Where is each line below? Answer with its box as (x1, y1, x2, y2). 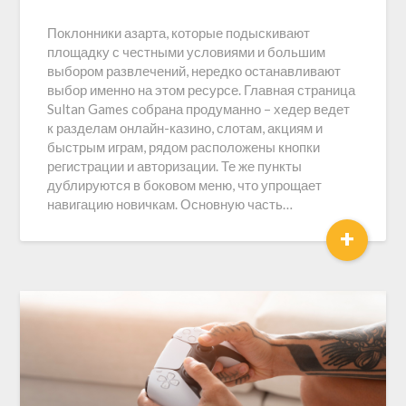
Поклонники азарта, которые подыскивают (47, 24, 311, 41)
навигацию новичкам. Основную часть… (47, 196, 294, 212)
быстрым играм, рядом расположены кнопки (47, 139, 321, 155)
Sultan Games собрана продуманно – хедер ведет (47, 101, 351, 117)
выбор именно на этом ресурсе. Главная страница (47, 82, 356, 98)
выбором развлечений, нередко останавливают (47, 63, 342, 79)
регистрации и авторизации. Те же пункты (47, 158, 303, 174)
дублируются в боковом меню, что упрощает (47, 177, 323, 193)
